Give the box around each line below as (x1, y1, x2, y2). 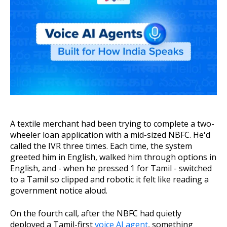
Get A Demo (92, 44, 135, 54)
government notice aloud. (10, 185, 107, 197)
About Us (13, 2, 54, 14)
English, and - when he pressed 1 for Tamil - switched (10, 163, 212, 174)
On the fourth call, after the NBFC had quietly (10, 207, 181, 219)
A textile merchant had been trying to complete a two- (10, 118, 214, 130)
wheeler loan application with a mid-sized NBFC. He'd (10, 129, 210, 141)
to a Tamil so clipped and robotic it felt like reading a (10, 174, 209, 185)
